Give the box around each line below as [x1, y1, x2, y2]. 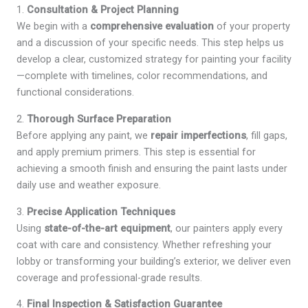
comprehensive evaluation [90, 20, 214, 33]
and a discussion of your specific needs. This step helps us [16, 36, 284, 49]
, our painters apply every [170, 221, 283, 234]
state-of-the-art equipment [44, 221, 170, 234]
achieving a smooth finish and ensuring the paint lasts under [16, 162, 287, 175]
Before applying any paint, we [16, 129, 151, 142]
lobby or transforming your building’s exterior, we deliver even [16, 254, 291, 267]
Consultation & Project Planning [27, 3, 179, 16]
